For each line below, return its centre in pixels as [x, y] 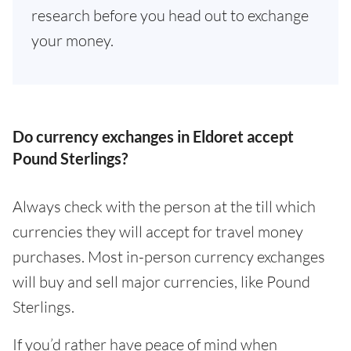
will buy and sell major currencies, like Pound [161, 282]
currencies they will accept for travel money [158, 232]
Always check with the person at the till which [164, 206]
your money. [72, 40]
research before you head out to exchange [170, 15]
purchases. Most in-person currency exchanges [169, 257]
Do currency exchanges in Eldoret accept [153, 136]
